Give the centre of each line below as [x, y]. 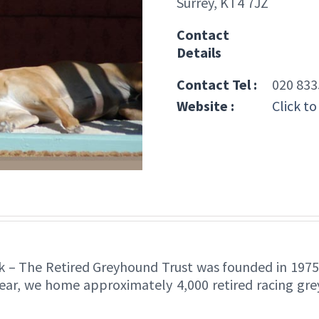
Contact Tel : [217, 84]
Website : [205, 105]
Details [199, 52]
